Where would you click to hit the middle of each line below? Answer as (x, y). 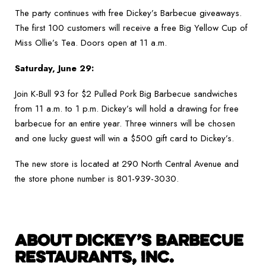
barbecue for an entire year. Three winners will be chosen (125, 124)
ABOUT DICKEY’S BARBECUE (129, 240)
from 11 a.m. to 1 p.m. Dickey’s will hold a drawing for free (127, 109)
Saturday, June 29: (54, 69)
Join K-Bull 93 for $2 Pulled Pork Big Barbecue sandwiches (126, 94)
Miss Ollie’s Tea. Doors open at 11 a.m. (91, 43)
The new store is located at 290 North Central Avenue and (127, 164)
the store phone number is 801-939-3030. (97, 179)
